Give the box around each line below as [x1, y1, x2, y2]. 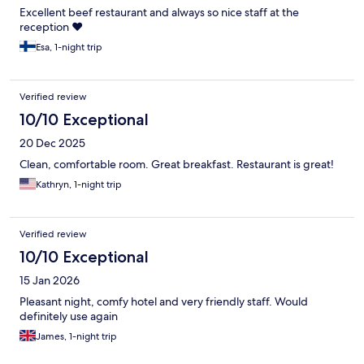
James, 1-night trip [36, 329, 117, 343]
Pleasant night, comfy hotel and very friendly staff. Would [19, 293, 308, 309]
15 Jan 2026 [19, 272, 80, 288]
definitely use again [19, 308, 118, 323]
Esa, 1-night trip [36, 40, 102, 54]
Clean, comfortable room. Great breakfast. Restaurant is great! [19, 156, 334, 171]
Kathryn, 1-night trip [36, 177, 122, 191]
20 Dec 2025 [19, 135, 85, 150]
